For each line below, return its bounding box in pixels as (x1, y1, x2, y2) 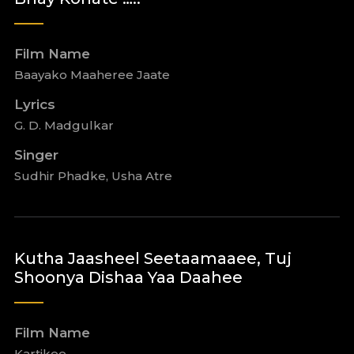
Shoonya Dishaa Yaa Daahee (13, 268, 243, 287)
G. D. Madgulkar (13, 118, 114, 133)
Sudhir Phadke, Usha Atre (13, 168, 172, 183)
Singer (13, 147, 58, 163)
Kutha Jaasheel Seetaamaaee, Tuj (13, 249, 292, 268)
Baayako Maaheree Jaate (13, 67, 170, 82)
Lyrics (13, 96, 55, 112)
